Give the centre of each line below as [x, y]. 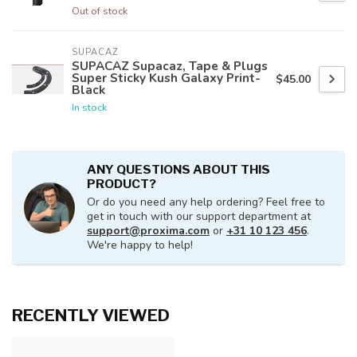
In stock [89, 108]
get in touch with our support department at [199, 217]
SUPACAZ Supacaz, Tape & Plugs [170, 66]
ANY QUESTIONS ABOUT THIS [178, 170]
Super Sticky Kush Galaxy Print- [166, 78]
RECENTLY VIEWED [91, 316]
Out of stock [100, 11]
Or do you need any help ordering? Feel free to [206, 202]
